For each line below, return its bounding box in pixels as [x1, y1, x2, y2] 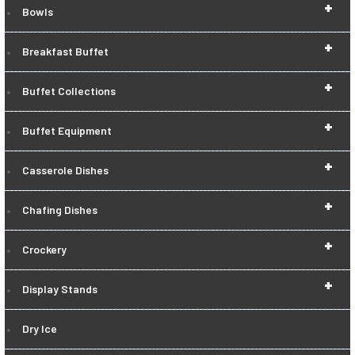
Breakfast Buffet [22, 44, 109, 59]
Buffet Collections [22, 84, 116, 98]
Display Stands [22, 282, 97, 296]
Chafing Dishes [22, 203, 97, 217]
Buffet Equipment [22, 124, 112, 138]
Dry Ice [22, 322, 57, 336]
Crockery [22, 242, 67, 257]
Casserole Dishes [22, 163, 109, 177]
